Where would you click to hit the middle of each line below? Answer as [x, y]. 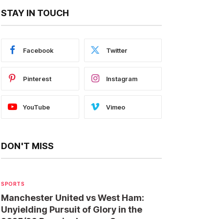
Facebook [38, 50]
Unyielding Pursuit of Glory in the [72, 209]
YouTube [36, 107]
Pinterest [37, 78]
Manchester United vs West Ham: [73, 198]
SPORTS [13, 184]
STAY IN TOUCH [35, 13]
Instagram [121, 78]
